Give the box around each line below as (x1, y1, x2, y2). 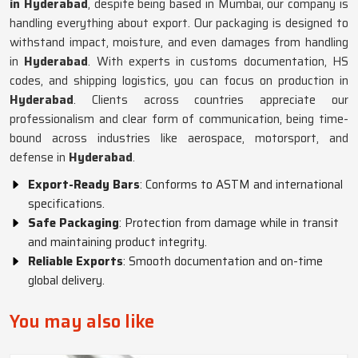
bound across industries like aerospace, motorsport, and (10, 129, 348, 148)
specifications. (28, 194, 105, 213)
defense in (10, 148, 69, 167)
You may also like (10, 308, 154, 336)
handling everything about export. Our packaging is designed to (10, 14, 348, 33)
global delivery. (28, 271, 105, 290)
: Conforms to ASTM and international (140, 175, 343, 194)
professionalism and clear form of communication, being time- (10, 109, 348, 129)
